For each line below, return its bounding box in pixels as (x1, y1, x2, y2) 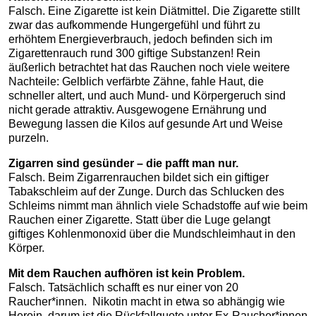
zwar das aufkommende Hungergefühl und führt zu (8, 19, 260, 32)
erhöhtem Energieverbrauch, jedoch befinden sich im (8, 33, 272, 46)
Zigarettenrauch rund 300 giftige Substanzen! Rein (8, 47, 260, 60)
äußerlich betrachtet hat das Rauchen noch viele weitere (8, 61, 290, 74)
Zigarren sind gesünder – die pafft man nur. (8, 157, 241, 170)
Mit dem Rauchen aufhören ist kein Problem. (8, 267, 245, 280)
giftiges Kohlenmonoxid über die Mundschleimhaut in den (8, 228, 296, 241)
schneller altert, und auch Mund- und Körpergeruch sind (8, 90, 286, 102)
